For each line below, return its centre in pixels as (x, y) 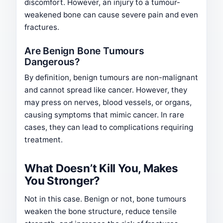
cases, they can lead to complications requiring (109, 127)
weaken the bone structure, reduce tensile (101, 212)
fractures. (42, 27)
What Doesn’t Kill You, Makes (101, 168)
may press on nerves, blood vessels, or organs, (108, 103)
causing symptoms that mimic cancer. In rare (104, 115)
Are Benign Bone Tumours (84, 51)
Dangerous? (52, 62)
